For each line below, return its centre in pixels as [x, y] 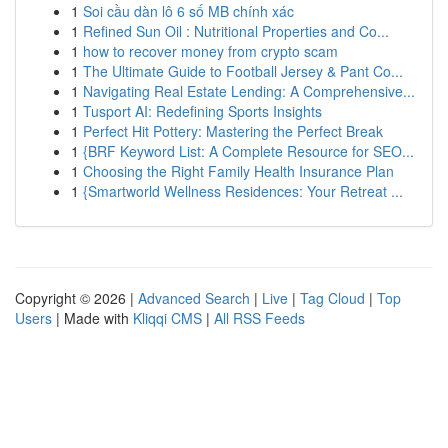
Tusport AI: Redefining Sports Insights [202, 111]
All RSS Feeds [259, 318]
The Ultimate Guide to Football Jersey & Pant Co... [243, 71]
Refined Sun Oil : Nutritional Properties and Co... [236, 31]
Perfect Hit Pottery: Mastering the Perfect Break [233, 131]
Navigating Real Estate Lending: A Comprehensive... [249, 91]
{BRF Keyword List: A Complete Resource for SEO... [248, 151]
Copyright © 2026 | [76, 298]
